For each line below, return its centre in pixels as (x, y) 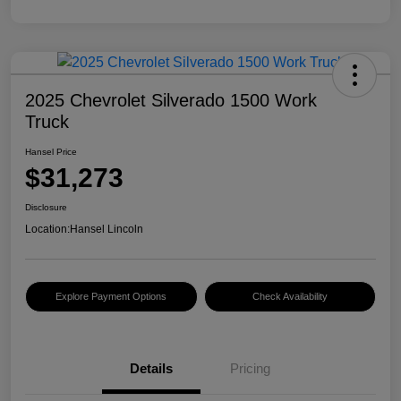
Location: (47, 230)
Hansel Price (51, 152)
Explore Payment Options (111, 297)
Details (151, 369)
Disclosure (46, 208)
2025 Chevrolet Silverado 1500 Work (171, 101)
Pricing (250, 369)
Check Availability (290, 297)
